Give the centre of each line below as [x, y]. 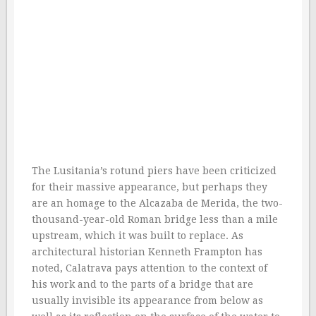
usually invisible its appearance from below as [147, 300]
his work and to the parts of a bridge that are [142, 284]
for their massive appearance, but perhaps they [150, 187]
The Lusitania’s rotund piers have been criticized [154, 170]
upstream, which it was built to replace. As [138, 235]
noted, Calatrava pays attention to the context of [150, 268]
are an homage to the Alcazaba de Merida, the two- [157, 203]
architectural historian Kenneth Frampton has [147, 251]
